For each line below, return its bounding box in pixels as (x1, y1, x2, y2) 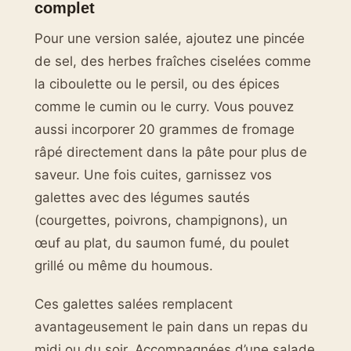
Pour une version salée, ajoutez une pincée (34, 31, 305, 47)
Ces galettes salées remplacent (34, 296, 233, 313)
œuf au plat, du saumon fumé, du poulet (34, 235, 289, 251)
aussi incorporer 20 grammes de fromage (34, 121, 295, 138)
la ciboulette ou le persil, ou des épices (34, 76, 280, 92)
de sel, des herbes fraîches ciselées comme (34, 53, 311, 70)
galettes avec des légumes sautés (34, 190, 250, 206)
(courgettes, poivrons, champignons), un (34, 212, 288, 229)
